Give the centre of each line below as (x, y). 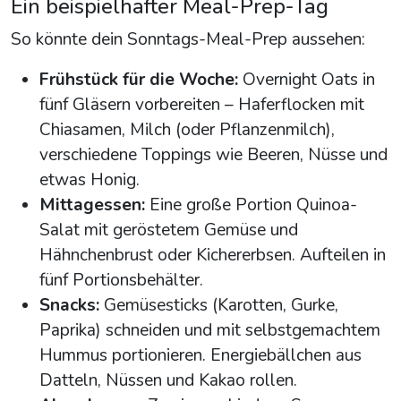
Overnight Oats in (307, 80)
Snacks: (69, 306)
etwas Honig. (90, 180)
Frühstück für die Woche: (139, 80)
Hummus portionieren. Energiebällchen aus (200, 356)
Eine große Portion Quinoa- (251, 205)
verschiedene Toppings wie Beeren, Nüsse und (213, 155)
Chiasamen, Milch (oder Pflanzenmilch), (187, 130)
